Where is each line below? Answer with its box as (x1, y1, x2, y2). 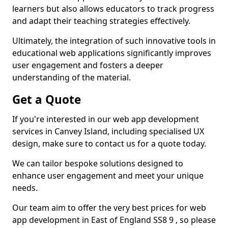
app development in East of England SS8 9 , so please (12, 214, 216, 225)
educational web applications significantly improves (12, 47, 211, 59)
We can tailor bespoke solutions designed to (12, 158, 183, 169)
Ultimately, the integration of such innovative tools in (12, 35, 216, 46)
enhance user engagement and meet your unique (12, 170, 204, 181)
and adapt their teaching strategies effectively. (12, 15, 190, 26)
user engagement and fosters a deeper (12, 60, 163, 71)
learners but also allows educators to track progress (12, 3, 214, 14)
